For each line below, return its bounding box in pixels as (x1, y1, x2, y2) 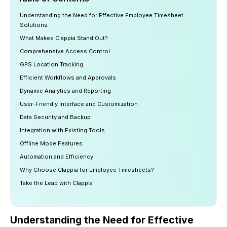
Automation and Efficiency (20, 153, 93, 160)
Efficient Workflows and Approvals (20, 74, 116, 81)
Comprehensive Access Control (20, 48, 110, 55)
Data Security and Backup (20, 113, 91, 121)
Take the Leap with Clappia (20, 179, 93, 186)
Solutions (20, 21, 48, 28)
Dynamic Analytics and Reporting (20, 87, 111, 94)
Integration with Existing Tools (20, 127, 105, 134)
